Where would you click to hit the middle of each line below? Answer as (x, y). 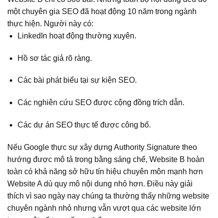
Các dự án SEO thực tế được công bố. (84, 125)
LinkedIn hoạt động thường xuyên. (77, 36)
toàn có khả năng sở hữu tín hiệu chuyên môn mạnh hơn (105, 171)
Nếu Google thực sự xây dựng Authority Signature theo (102, 147)
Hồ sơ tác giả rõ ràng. (54, 58)
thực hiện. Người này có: (50, 23)
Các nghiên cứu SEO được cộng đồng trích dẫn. (101, 103)
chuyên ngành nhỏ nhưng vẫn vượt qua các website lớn (104, 208)
